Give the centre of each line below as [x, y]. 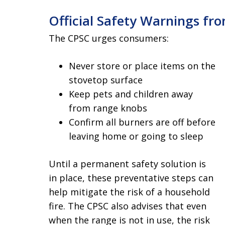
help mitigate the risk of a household [129, 192]
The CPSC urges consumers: [109, 38]
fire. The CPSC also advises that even [128, 206]
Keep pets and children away [131, 94]
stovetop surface [106, 80]
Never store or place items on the [142, 66]
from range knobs [108, 108]
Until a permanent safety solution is [127, 164]
